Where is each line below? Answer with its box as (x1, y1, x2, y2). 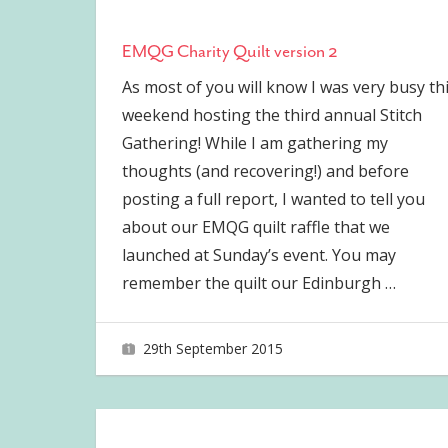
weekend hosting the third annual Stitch (121, 103, 422, 126)
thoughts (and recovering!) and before (121, 159, 409, 182)
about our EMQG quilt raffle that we (121, 215, 390, 238)
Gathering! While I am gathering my (121, 131, 388, 154)
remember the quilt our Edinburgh (121, 271, 385, 294)
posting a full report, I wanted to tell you (121, 187, 425, 210)
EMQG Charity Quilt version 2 (121, 39, 338, 62)
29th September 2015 (142, 339, 283, 359)
